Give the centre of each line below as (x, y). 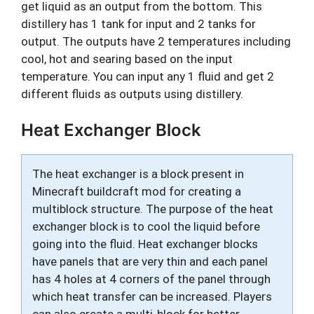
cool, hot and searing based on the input (127, 59)
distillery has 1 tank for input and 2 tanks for (138, 23)
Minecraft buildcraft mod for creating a (137, 191)
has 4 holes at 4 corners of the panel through (151, 279)
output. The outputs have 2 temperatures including (156, 41)
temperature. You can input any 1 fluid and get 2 (148, 76)
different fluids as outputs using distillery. (132, 94)
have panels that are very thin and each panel (150, 261)
